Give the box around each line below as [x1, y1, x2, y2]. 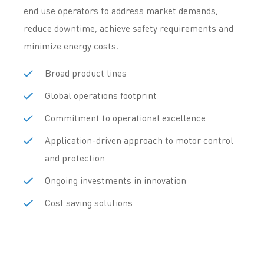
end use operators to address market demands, [24, 4, 218, 16]
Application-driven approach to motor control [45, 134, 233, 146]
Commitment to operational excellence [45, 111, 206, 124]
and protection [45, 151, 105, 164]
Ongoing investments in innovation [45, 174, 186, 186]
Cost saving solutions [45, 196, 133, 209]
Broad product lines [45, 67, 127, 79]
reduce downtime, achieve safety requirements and [24, 22, 233, 34]
